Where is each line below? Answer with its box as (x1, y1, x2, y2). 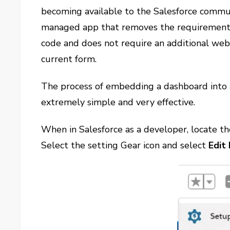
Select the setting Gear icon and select (41, 139, 209, 151)
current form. (41, 53, 97, 65)
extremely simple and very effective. (41, 96, 196, 108)
